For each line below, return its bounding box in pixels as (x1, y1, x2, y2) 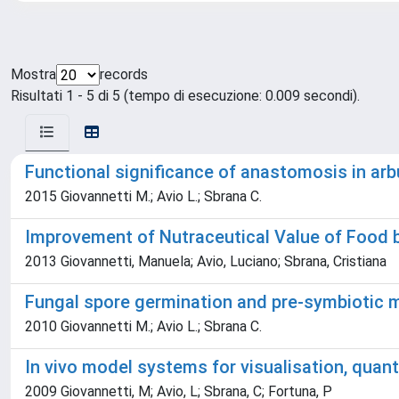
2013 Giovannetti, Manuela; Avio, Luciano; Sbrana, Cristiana (25, 253, 387, 270)
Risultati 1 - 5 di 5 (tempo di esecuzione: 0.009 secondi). (11, 87, 360, 104)
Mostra (11, 66, 56, 83)
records (100, 66, 148, 83)
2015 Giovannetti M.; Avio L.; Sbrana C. (25, 188, 262, 205)
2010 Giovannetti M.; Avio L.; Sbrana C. (25, 318, 262, 335)
